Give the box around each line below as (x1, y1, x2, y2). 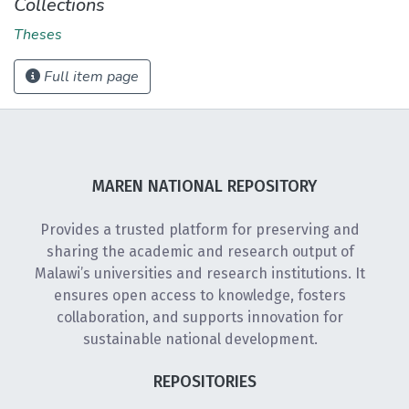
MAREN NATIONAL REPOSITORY (92, 176, 317, 196)
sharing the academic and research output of (46, 243, 354, 260)
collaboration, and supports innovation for (57, 309, 343, 326)
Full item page (40, 66, 139, 87)
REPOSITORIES (152, 372, 257, 392)
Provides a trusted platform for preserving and (40, 221, 360, 238)
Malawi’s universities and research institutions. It (35, 265, 365, 282)
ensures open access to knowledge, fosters (54, 287, 346, 304)
